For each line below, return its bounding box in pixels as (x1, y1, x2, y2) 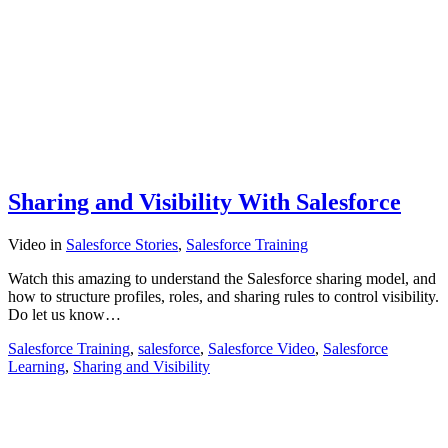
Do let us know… (8, 306, 121, 324)
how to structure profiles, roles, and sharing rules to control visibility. (8, 288, 439, 306)
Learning (8, 358, 65, 376)
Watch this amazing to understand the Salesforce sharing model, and (8, 270, 436, 288)
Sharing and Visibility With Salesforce (8, 189, 401, 216)
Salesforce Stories (66, 236, 178, 254)
